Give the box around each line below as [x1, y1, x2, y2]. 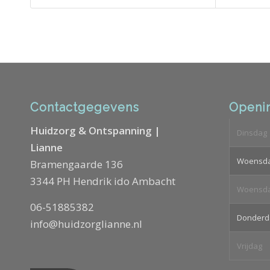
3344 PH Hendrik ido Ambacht [30, 174, 175, 189]
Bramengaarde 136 [30, 157, 123, 172]
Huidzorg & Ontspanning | [30, 124, 160, 138]
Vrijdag [236, 240, 262, 251]
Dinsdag [236, 127, 267, 138]
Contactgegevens [30, 99, 139, 115]
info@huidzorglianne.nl [30, 216, 142, 231]
